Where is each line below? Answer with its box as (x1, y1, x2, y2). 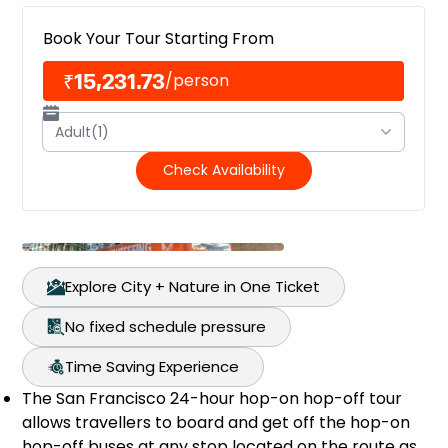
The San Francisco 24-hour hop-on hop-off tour (22, 387, 403, 410)
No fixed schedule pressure (65, 316, 267, 337)
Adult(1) (55, 122, 110, 142)
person (173, 69, 230, 92)
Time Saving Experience (65, 356, 240, 377)
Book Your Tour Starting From (43, 27, 275, 50)
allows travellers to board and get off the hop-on (22, 411, 411, 434)
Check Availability (162, 160, 285, 180)
